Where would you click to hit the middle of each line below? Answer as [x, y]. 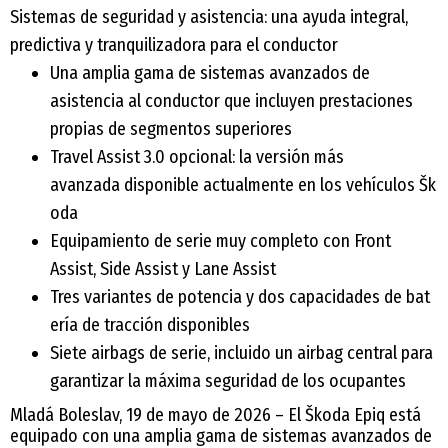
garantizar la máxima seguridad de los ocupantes [228, 381]
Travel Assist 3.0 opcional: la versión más [197, 157]
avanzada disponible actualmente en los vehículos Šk [243, 185]
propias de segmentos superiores [171, 129]
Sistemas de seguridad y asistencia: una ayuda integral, [209, 17]
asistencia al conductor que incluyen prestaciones [231, 101]
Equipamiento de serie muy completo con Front [220, 241]
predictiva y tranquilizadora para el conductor [174, 45]
